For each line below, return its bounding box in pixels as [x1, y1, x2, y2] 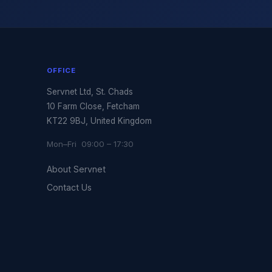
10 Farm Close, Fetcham [47, 101, 140, 111]
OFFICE [47, 66, 76, 75]
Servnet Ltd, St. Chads [47, 86, 134, 97]
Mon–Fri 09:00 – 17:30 [47, 138, 134, 149]
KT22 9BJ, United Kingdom [47, 115, 152, 126]
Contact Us [47, 182, 92, 192]
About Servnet [47, 163, 106, 174]
